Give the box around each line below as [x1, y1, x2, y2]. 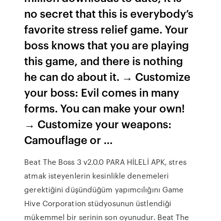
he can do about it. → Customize [24, 69, 191, 84]
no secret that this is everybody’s [24, 5, 194, 21]
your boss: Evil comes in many [24, 84, 180, 100]
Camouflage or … [24, 132, 113, 147]
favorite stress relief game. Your [24, 21, 189, 37]
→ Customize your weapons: [24, 116, 172, 131]
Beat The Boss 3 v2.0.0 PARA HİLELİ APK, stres [24, 156, 186, 167]
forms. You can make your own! [24, 100, 185, 115]
